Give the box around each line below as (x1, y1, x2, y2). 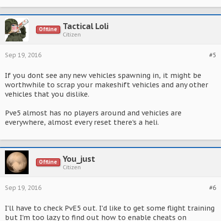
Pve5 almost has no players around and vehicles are (5, 109, 182, 117)
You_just (63, 154, 95, 164)
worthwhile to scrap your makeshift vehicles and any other (5, 80, 208, 89)
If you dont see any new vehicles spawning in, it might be (5, 71, 201, 80)
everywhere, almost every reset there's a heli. (5, 118, 159, 127)
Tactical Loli (63, 21, 109, 31)
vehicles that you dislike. (5, 90, 89, 99)
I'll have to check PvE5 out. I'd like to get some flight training (5, 204, 215, 213)
